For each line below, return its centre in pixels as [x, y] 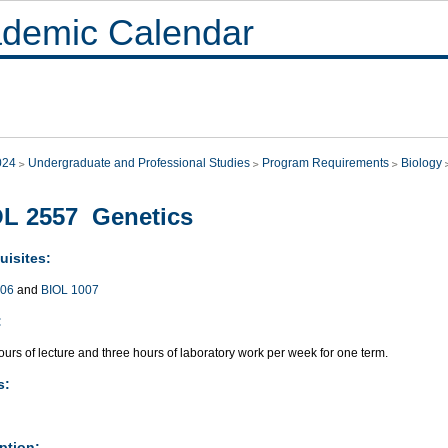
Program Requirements [325, 163]
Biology [421, 163]
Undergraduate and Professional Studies [139, 163]
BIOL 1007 [70, 289]
